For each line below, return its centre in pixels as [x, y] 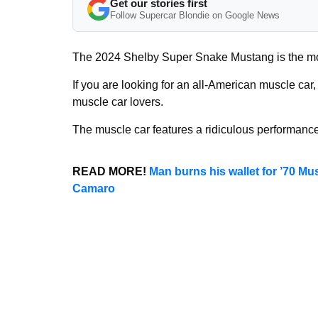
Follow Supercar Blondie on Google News [195, 15]
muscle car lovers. [118, 102]
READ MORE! [111, 171]
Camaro [94, 188]
